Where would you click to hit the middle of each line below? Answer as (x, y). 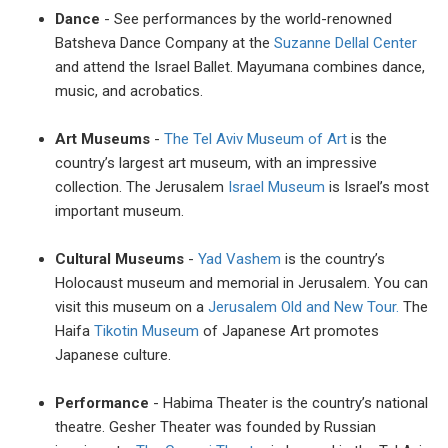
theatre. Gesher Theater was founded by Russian (215, 427)
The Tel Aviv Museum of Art (257, 139)
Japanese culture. (115, 355)
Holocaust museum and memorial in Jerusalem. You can (241, 283)
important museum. (121, 211)
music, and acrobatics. (129, 91)
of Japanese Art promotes (289, 331)
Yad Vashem (239, 259)
